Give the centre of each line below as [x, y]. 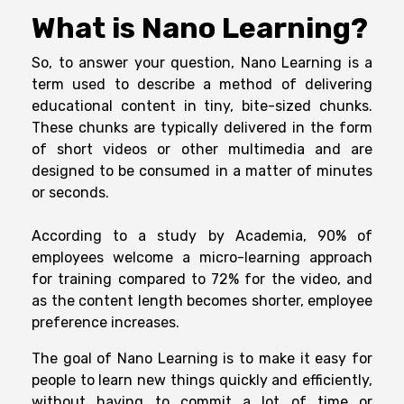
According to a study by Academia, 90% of [202, 236]
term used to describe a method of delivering [202, 85]
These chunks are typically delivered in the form [202, 128]
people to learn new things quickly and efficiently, [202, 381]
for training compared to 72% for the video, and [202, 280]
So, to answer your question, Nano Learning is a [202, 63]
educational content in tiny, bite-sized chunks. [202, 106]
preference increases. [106, 323]
